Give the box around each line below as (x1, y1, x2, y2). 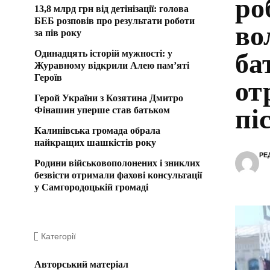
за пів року (34, 27, 81, 38)
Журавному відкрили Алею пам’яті (34, 60, 189, 71)
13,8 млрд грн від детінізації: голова (34, 3, 189, 14)
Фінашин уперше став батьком (34, 104, 170, 115)
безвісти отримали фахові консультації (34, 169, 202, 180)
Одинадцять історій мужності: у (34, 48, 172, 58)
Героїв (34, 72, 62, 83)
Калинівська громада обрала (34, 125, 160, 136)
